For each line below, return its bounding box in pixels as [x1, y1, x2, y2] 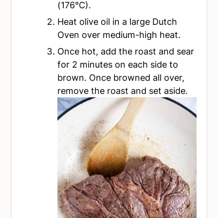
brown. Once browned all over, [57, 73, 185, 83]
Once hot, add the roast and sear [57, 46, 195, 56]
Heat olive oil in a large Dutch [57, 17, 178, 27]
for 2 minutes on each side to [57, 59, 179, 70]
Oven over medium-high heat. [57, 30, 181, 40]
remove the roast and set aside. [57, 86, 188, 96]
